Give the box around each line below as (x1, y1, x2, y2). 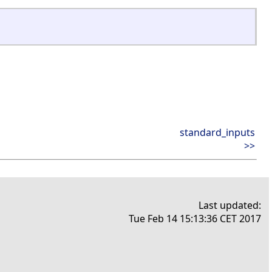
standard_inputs (180, 125, 255, 139)
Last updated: (199, 198, 261, 212)
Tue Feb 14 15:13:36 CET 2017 (129, 211, 261, 225)
